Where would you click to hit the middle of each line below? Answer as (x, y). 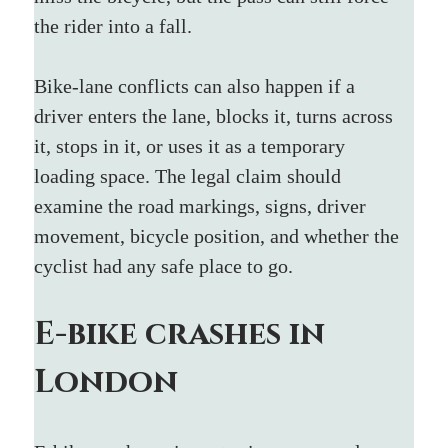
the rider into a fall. (113, 25)
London (106, 382)
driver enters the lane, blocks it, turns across (216, 115)
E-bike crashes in (184, 334)
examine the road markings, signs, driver (203, 205)
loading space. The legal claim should (190, 175)
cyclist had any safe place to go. (164, 265)
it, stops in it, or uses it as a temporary (192, 145)
